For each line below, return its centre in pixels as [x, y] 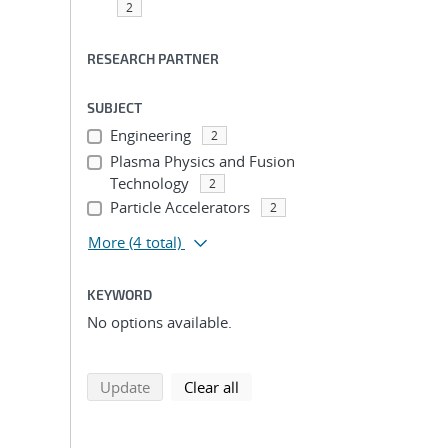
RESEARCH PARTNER [153, 58]
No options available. [159, 322]
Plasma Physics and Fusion [202, 161]
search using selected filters [243, 386]
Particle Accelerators [179, 207]
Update [125, 387]
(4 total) [155, 242]
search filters [282, 386]
